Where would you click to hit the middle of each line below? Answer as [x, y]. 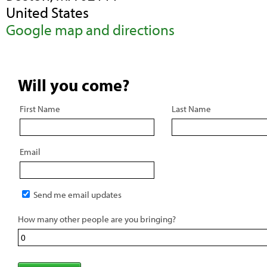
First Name [40, 108]
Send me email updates [77, 194]
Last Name [191, 108]
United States [47, 12]
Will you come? [74, 85]
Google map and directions [90, 29]
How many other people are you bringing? [97, 219]
